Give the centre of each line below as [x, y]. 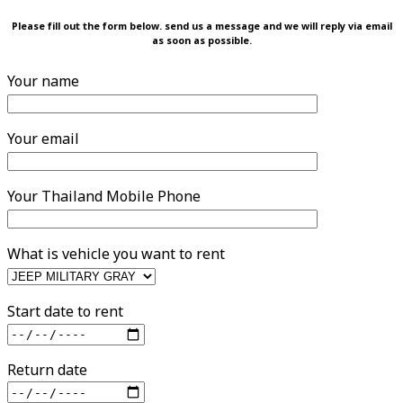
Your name [43, 82]
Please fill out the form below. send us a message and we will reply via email [201, 27]
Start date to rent [65, 313]
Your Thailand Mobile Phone [104, 197]
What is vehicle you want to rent [116, 255]
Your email [43, 140]
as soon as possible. [201, 42]
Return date [47, 370]
